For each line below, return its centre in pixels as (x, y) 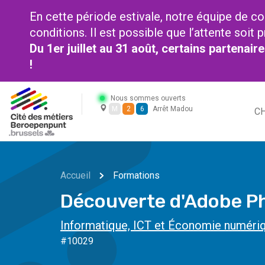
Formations (136, 175)
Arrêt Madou (173, 109)
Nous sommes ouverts (148, 98)
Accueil (75, 175)
